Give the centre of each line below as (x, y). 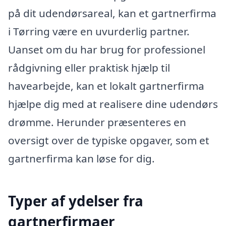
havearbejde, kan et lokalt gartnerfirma (106, 86)
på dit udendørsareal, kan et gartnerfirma (112, 13)
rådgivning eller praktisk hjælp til (89, 67)
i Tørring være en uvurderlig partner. (99, 31)
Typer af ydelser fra (76, 201)
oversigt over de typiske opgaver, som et (109, 140)
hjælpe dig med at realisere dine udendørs (113, 104)
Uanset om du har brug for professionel (107, 49)
